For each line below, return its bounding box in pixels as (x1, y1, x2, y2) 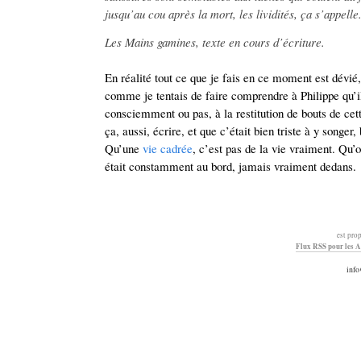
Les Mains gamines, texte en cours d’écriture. (105, 34, 325, 50)
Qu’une (105, 140, 139, 156)
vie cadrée (143, 140, 193, 156)
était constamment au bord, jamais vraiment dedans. (105, 158, 356, 174)
